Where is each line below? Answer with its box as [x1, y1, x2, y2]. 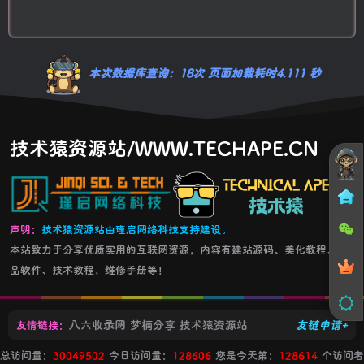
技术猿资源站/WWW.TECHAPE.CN [10, 134, 318, 160]
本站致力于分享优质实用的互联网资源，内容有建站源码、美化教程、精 [10, 242, 348, 257]
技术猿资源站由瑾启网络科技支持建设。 [41, 222, 232, 236]
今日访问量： [105, 348, 172, 362]
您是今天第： [211, 348, 279, 362]
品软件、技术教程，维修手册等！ [10, 262, 168, 277]
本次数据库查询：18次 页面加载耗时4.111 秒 [88, 64, 321, 80]
